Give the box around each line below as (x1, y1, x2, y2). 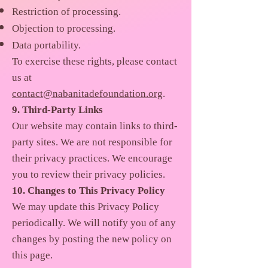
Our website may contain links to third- (12, 117, 178, 136)
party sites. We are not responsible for (12, 133, 172, 153)
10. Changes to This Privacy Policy (12, 181, 165, 201)
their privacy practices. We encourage (12, 149, 172, 169)
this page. (12, 246, 53, 266)
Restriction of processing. (12, 2, 121, 22)
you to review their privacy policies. (12, 165, 165, 185)
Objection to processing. (12, 19, 115, 39)
